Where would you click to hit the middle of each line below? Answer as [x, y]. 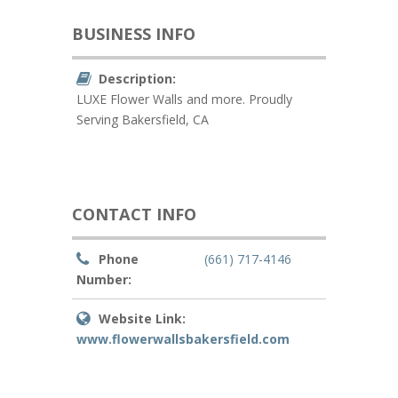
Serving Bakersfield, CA [142, 119]
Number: [103, 279]
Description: [137, 79]
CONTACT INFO [134, 214]
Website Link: [142, 318]
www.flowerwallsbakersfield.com [183, 339]
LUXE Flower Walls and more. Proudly [184, 99]
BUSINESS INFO [133, 34]
